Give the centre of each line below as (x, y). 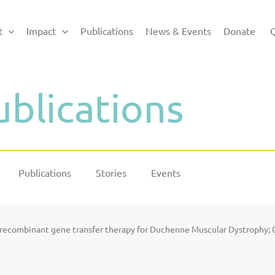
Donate (239, 30)
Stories (111, 172)
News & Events (178, 30)
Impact (41, 30)
